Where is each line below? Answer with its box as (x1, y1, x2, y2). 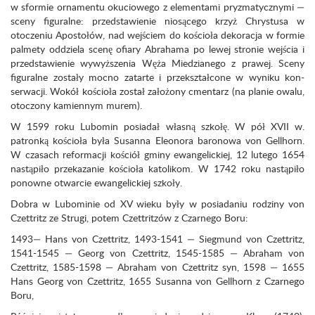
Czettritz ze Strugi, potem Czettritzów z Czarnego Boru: (11, 211, 248, 224)
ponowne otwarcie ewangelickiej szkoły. (11, 176, 182, 189)
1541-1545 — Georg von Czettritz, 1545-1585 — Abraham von (11, 246, 304, 259)
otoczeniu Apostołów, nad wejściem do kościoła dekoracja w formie (11, 28, 304, 41)
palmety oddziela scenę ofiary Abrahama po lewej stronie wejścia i (11, 42, 304, 56)
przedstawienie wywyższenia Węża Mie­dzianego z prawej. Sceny (11, 56, 304, 70)
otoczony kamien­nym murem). (11, 98, 142, 112)
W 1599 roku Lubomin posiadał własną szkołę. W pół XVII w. (11, 120, 304, 133)
